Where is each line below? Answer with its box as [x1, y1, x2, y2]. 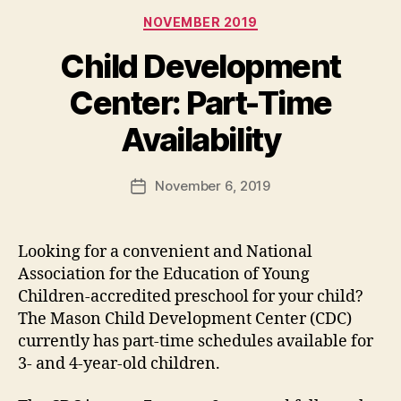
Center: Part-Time [69, 83, 332, 124]
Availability [120, 120, 281, 160]
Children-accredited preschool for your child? [18, 286, 363, 308]
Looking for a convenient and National [18, 242, 312, 263]
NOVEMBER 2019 [143, 13, 258, 30]
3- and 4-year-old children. [18, 354, 220, 375]
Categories [200, 8, 279, 28]
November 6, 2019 [155, 177, 270, 195]
